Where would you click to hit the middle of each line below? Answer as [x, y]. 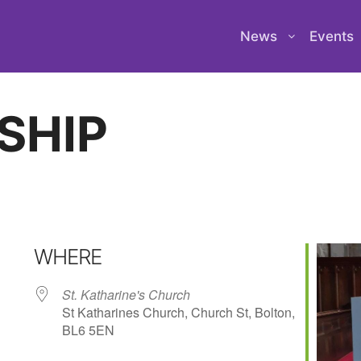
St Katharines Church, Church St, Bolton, [178, 312]
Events [332, 36]
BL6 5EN [88, 330]
